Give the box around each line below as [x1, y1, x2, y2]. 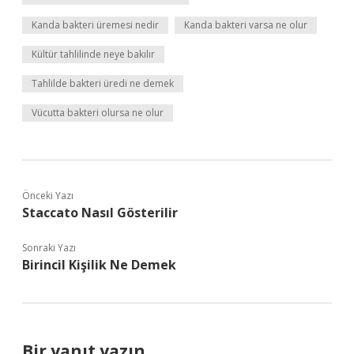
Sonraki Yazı [22, 241, 76, 254]
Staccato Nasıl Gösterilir [22, 204, 178, 221]
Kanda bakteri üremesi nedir [32, 18, 159, 32]
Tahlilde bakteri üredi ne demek [32, 77, 174, 90]
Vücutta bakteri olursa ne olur [32, 106, 164, 119]
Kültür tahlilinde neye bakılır [32, 47, 155, 61]
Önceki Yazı [22, 189, 73, 202]
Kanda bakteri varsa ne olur [184, 18, 307, 32]
